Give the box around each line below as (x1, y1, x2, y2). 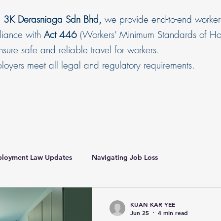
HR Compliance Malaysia (60, 192, 141, 201)
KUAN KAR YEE (130, 200, 175, 208)
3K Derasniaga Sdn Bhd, (3, 13, 102, 26)
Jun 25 (130, 209, 149, 217)
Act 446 (44, 28, 77, 41)
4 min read (158, 209, 188, 217)
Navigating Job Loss (92, 152, 158, 162)
